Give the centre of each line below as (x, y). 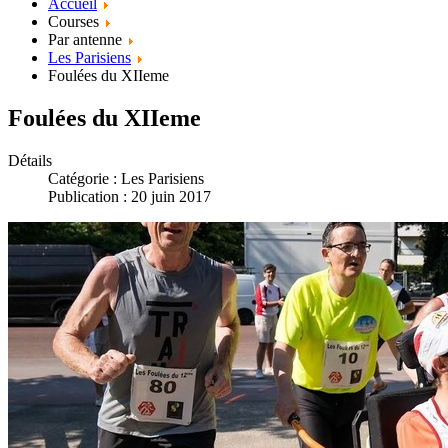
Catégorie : (84, 178)
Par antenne (87, 39)
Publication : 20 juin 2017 (129, 196)
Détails (30, 160)
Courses (75, 21)
